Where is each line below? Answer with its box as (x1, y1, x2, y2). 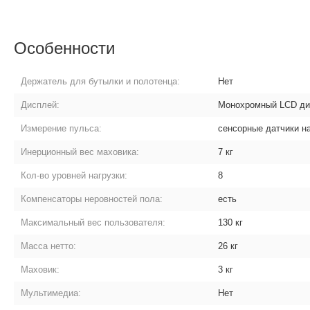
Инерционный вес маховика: (21, 147, 140, 157)
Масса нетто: (21, 241, 77, 251)
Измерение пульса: (21, 123, 102, 134)
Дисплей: (21, 100, 60, 110)
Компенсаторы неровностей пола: (21, 194, 163, 204)
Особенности (14, 35, 115, 59)
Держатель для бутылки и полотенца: (21, 76, 181, 86)
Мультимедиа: (21, 288, 82, 298)
